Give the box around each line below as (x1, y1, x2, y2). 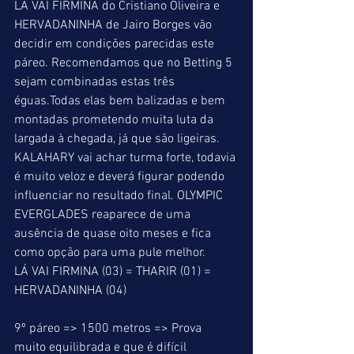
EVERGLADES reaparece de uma (14, 207, 194, 223)
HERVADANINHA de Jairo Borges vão (14, 17, 215, 33)
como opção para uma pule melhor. (14, 245, 205, 261)
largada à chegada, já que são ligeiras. (14, 131, 223, 147)
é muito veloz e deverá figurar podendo (14, 169, 228, 185)
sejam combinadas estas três (14, 74, 178, 90)
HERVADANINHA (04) (14, 283, 126, 299)
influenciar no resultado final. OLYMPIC (14, 188, 226, 204)
